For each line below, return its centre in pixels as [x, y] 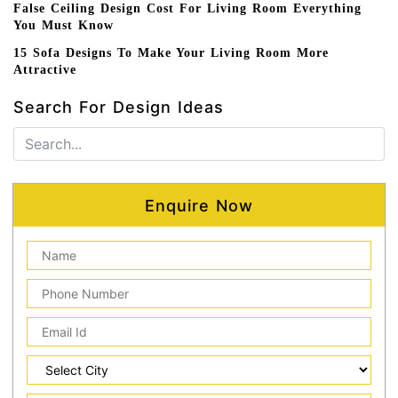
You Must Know [64, 25]
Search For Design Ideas [119, 107]
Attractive [45, 70]
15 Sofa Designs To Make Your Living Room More [171, 53]
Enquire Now [199, 205]
